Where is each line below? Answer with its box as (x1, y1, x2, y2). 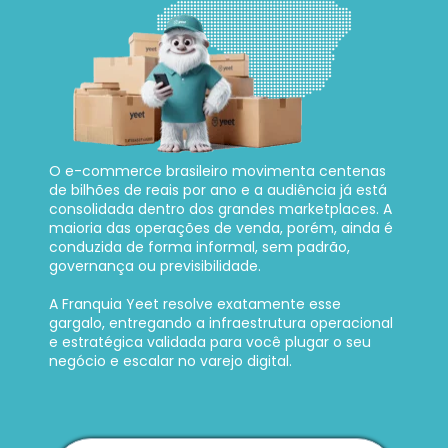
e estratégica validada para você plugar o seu (49, 332, 371, 353)
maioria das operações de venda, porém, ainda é (49, 218, 393, 239)
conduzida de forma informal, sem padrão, (49, 237, 350, 258)
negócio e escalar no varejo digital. (49, 351, 292, 372)
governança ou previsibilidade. (49, 256, 265, 277)
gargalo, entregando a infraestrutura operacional (49, 313, 393, 334)
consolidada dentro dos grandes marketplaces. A (49, 199, 392, 220)
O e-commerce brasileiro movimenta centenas (49, 161, 386, 182)
